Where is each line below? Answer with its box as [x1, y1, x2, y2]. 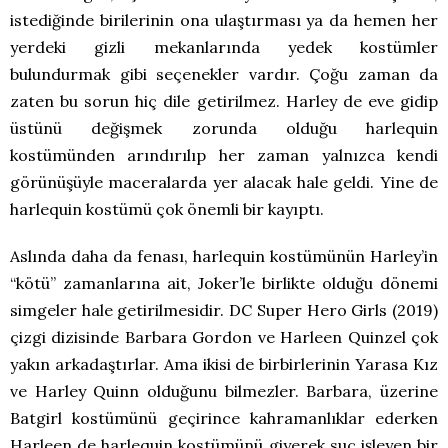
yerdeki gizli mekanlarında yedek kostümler [10, 37, 438, 58]
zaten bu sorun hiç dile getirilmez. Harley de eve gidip [10, 91, 438, 112]
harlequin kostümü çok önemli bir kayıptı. [10, 199, 324, 220]
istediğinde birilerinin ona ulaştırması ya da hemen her [10, 10, 438, 31]
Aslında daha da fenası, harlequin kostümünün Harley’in [10, 246, 438, 267]
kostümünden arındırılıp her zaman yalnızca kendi [10, 145, 438, 166]
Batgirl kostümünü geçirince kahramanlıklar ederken [10, 408, 438, 429]
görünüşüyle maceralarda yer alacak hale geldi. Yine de [10, 172, 438, 193]
